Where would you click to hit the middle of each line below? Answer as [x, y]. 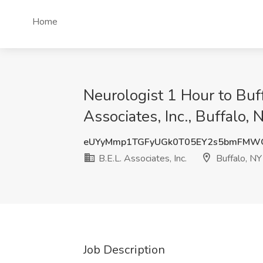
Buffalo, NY [238, 159]
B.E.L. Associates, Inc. [141, 159]
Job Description [124, 250]
